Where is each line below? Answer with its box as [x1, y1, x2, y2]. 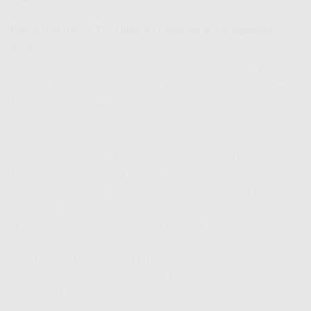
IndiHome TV [10, 203, 76, 215]
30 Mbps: [24, 252, 71, 264]
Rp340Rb [107, 252, 153, 264]
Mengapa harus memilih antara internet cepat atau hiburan [10, 64, 296, 76]
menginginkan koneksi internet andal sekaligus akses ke [10, 116, 278, 128]
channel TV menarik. [24, 287, 124, 299]
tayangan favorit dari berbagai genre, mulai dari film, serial [10, 151, 292, 162]
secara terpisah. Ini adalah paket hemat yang [76, 203, 294, 215]
